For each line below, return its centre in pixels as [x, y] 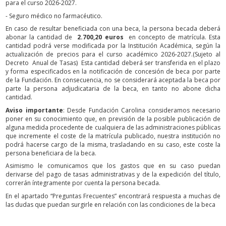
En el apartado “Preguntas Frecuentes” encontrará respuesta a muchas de [113, 196]
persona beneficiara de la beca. [51, 153]
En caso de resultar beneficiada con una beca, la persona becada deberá [113, 29]
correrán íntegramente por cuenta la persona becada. [83, 183]
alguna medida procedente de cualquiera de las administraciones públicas [113, 127]
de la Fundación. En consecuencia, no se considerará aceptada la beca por [113, 80]
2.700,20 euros [100, 37]
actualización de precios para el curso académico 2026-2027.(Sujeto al [113, 54]
